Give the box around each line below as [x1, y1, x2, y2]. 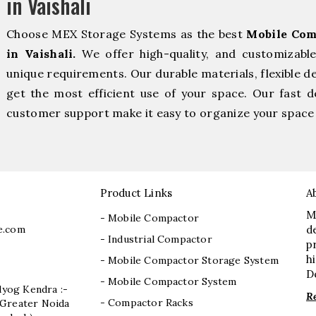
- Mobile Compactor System [99, 275, 237, 288]
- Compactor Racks [99, 296, 193, 310]
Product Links [99, 186, 173, 200]
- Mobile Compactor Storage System [99, 254, 279, 267]
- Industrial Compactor [99, 233, 212, 246]
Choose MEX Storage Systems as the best [6, 27, 247, 42]
